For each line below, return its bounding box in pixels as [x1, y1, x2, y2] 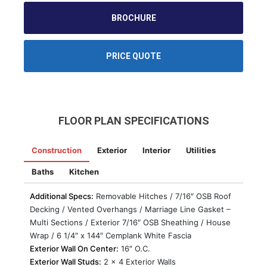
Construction [32, 145, 82, 156]
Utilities [186, 145, 216, 156]
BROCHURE [111, 13, 156, 23]
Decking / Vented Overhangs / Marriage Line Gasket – [30, 204, 231, 215]
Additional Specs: [30, 191, 94, 201]
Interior [142, 145, 170, 156]
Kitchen [69, 167, 99, 177]
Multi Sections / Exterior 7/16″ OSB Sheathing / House [30, 218, 231, 228]
